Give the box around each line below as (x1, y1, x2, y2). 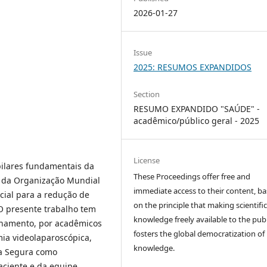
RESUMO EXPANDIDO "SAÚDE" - (133, 103, 260, 115)
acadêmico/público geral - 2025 (133, 115, 260, 127)
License (133, 155, 160, 166)
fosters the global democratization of (133, 228, 265, 240)
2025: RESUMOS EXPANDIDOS (133, 61, 252, 73)
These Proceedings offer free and (133, 171, 251, 182)
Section (133, 89, 160, 100)
